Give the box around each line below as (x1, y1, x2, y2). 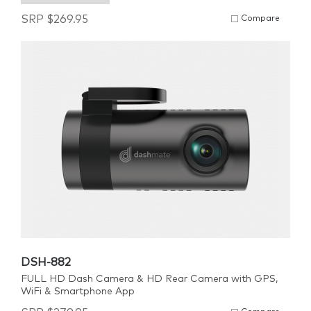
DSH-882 (21, 257, 71, 268)
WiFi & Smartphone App (21, 287, 135, 296)
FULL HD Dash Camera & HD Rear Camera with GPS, (21, 274, 278, 284)
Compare (241, 15, 280, 23)
